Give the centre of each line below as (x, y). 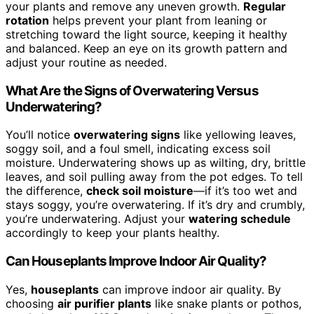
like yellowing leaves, (238, 135)
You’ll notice (40, 135)
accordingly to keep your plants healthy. (112, 233)
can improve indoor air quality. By (190, 289)
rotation (27, 20)
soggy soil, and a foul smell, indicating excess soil (138, 149)
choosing (32, 303)
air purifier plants (104, 303)
